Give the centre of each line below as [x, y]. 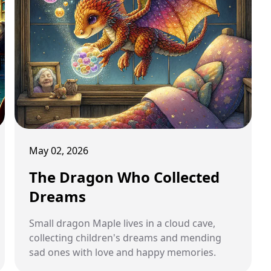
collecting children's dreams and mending [125, 238]
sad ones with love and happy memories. [122, 252]
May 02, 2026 [59, 151]
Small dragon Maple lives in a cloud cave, [122, 223]
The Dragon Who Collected [124, 177]
